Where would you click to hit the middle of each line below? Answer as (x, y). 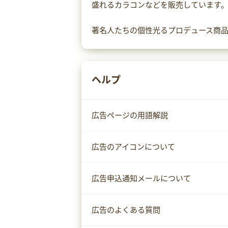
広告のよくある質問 (126, 210)
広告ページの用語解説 (130, 115)
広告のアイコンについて (133, 147)
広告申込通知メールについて (141, 178)
